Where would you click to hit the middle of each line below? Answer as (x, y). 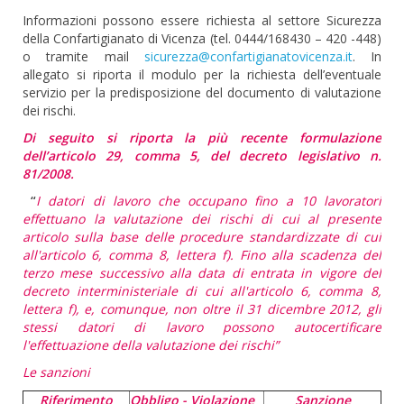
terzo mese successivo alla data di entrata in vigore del (202, 273)
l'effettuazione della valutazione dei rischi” (151, 345)
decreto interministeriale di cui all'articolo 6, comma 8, (202, 291)
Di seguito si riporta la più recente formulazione (202, 138)
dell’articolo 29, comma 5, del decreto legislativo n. (202, 156)
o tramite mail (83, 56)
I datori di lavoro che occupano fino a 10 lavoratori (209, 201)
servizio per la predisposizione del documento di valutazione (202, 92)
